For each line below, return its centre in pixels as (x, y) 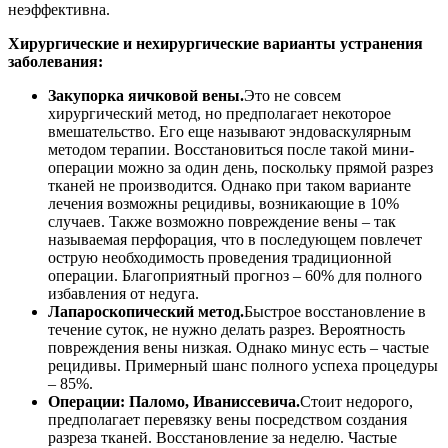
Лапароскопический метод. (146, 311)
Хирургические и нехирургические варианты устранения (215, 43)
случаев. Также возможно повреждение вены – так (222, 221)
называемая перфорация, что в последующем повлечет (235, 239)
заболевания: (55, 61)
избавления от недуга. (123, 293)
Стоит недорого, (356, 401)
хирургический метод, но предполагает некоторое (219, 113)
